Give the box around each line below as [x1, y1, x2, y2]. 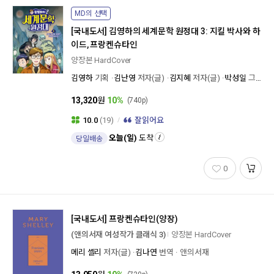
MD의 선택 [75, 9, 108, 18]
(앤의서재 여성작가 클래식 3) [71, 230, 166, 239]
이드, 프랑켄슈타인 [71, 40, 138, 50]
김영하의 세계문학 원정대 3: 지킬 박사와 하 [109, 26, 261, 36]
